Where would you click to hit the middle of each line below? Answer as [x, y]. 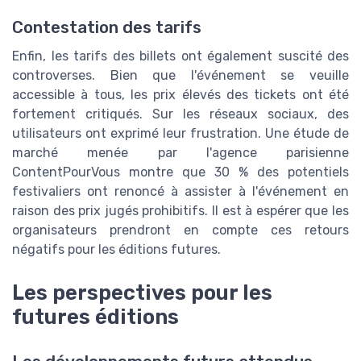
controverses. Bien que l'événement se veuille [180, 75]
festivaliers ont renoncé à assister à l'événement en [180, 191]
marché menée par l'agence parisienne [180, 152]
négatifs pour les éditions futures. [116, 249]
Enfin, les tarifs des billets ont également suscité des [180, 56]
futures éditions [95, 316]
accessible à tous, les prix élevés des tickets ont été [180, 94]
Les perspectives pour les [142, 292]
